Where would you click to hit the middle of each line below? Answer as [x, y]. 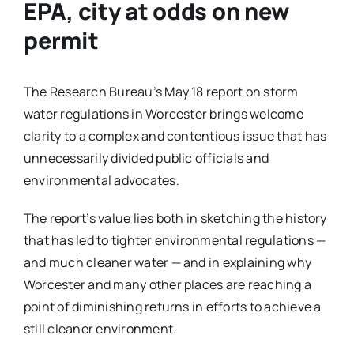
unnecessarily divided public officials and [146, 158]
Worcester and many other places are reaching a [168, 285]
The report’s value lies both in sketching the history [175, 218]
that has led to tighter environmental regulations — [175, 241]
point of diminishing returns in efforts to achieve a [172, 307]
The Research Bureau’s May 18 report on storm [161, 92]
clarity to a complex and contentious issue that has [175, 136]
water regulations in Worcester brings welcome [163, 114]
